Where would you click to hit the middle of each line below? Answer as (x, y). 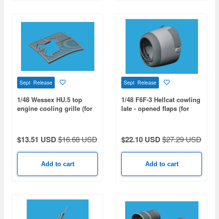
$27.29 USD (182, 139)
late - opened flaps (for (155, 108)
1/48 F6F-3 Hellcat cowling (161, 99)
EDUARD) (135, 117)
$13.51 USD (37, 139)
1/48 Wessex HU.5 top (50, 99)
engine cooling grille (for (55, 108)
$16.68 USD (78, 139)
